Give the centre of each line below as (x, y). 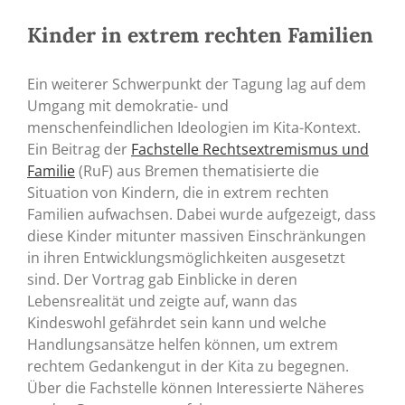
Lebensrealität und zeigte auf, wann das (162, 301)
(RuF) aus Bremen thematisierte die (197, 171)
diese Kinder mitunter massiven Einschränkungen (197, 236)
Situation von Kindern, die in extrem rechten (178, 193)
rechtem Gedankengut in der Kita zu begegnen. (188, 367)
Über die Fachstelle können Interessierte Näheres (196, 388)
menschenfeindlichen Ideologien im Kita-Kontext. (194, 128)
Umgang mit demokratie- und (128, 106)
